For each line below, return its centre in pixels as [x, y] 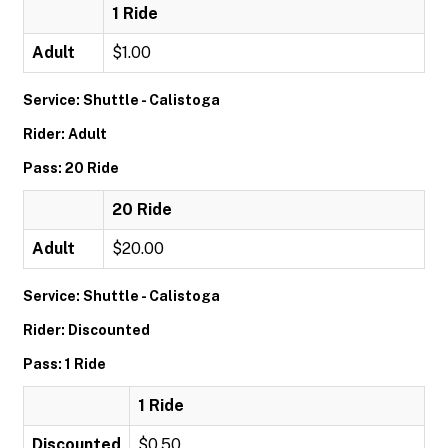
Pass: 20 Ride [71, 168]
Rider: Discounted [86, 330]
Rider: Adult [65, 134]
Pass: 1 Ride [64, 364]
